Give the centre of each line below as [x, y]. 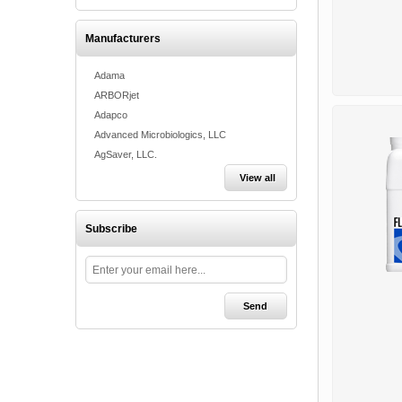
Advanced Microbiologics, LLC [160, 135]
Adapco [111, 115]
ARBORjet [117, 95]
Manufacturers [123, 39]
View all [257, 178]
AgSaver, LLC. [126, 154]
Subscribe [111, 229]
